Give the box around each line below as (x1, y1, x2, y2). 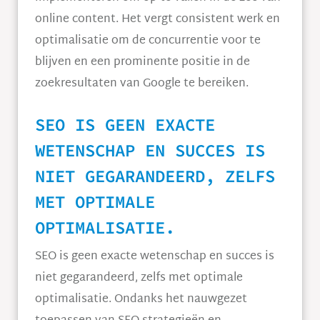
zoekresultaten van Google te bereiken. (35, 74, 249, 94)
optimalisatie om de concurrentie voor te (35, 31, 261, 51)
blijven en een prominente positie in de (35, 52, 250, 73)
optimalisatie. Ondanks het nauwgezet (35, 289, 247, 310)
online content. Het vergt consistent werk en (35, 9, 280, 30)
